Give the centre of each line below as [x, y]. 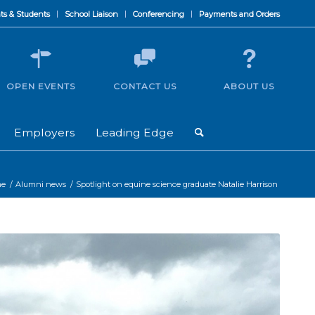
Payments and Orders [239, 14]
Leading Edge [135, 133]
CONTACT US [145, 86]
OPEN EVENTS [41, 86]
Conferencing [159, 14]
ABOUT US [249, 86]
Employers [44, 133]
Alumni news [41, 184]
